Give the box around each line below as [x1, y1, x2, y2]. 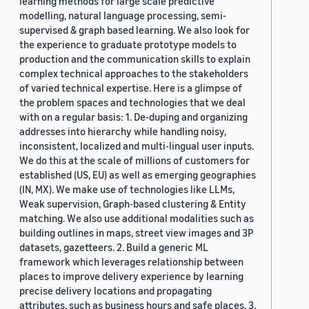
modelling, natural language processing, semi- [19, 8, 226, 21]
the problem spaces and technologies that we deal [19, 95, 246, 108]
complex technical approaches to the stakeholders [19, 66, 248, 79]
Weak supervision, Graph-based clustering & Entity [19, 197, 246, 210]
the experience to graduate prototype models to [19, 37, 237, 50]
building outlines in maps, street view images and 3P [19, 226, 253, 239]
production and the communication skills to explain [19, 52, 250, 65]
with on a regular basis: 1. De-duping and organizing [19, 110, 248, 123]
